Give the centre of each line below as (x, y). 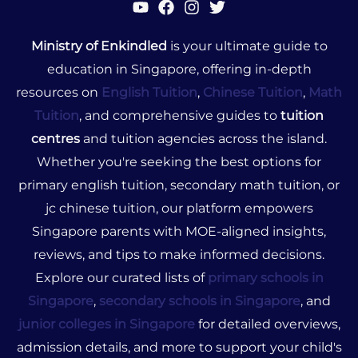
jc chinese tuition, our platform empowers (179, 208)
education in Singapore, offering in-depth (179, 69)
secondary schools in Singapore (199, 300)
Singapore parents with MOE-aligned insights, (179, 231)
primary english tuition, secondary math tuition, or (179, 185)
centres (56, 138)
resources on (59, 92)
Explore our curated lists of (121, 277)
